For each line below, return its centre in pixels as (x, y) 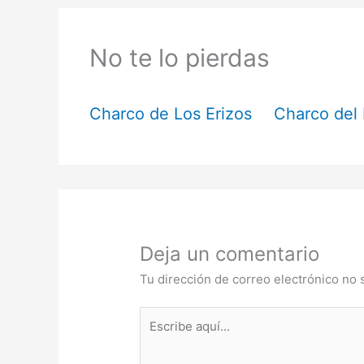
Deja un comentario (230, 253)
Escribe (161, 316)
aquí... (156, 336)
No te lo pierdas (179, 58)
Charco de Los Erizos (170, 114)
